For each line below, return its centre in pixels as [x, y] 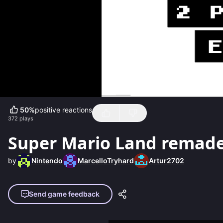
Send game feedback [64, 194]
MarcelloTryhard [106, 161]
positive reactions [63, 110]
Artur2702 [167, 161]
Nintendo [47, 161]
